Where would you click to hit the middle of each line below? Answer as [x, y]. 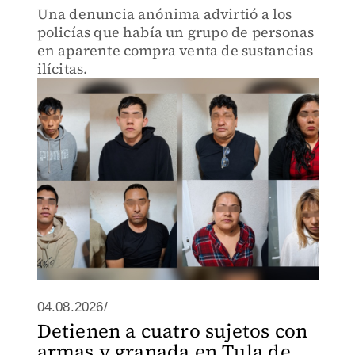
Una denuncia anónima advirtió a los [164, 14]
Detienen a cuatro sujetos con [172, 331]
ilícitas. [62, 69]
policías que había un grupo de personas [176, 32]
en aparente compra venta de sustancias [175, 50]
